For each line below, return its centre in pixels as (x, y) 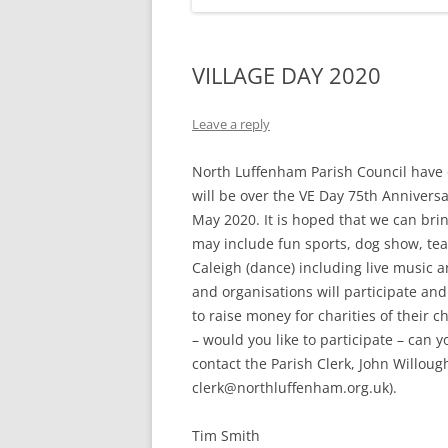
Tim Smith (226, 435)
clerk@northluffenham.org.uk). (294, 387)
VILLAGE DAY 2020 (286, 75)
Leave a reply (231, 124)
